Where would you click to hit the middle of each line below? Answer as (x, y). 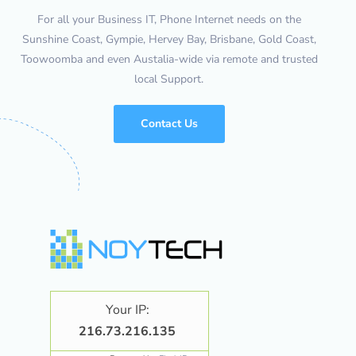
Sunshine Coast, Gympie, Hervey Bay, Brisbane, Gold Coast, (169, 39)
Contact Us (169, 123)
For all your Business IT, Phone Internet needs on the (169, 19)
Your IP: (127, 310)
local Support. (169, 79)
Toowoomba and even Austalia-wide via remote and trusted (169, 59)
